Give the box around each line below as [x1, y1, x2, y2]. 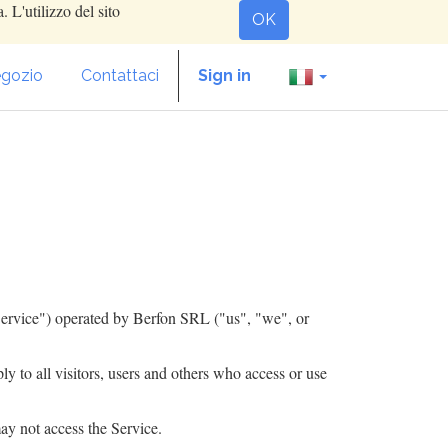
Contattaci [81, 66, 159, 85]
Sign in [198, 66, 251, 85]
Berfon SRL [133, 307, 210, 328]
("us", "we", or [210, 307, 309, 328]
